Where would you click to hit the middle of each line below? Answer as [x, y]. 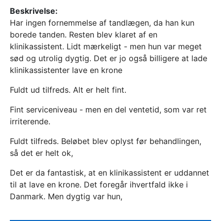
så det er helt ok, [41, 153]
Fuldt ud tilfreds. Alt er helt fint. [68, 90]
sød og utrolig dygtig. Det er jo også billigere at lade [109, 58]
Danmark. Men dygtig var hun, [66, 196]
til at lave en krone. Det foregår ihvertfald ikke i [99, 184]
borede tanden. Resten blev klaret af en [84, 35]
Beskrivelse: [34, 11]
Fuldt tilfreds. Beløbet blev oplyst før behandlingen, [106, 141]
